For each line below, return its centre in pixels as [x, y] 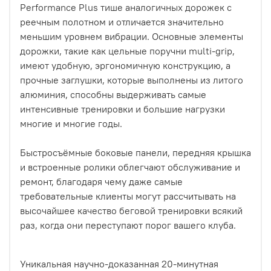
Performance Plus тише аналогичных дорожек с [126, 8]
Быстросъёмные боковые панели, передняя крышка [135, 153]
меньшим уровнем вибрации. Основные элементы [132, 37]
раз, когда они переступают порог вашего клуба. [128, 225]
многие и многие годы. [71, 124]
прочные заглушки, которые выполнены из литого [132, 80]
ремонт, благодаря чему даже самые [101, 182]
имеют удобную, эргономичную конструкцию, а [125, 66]
